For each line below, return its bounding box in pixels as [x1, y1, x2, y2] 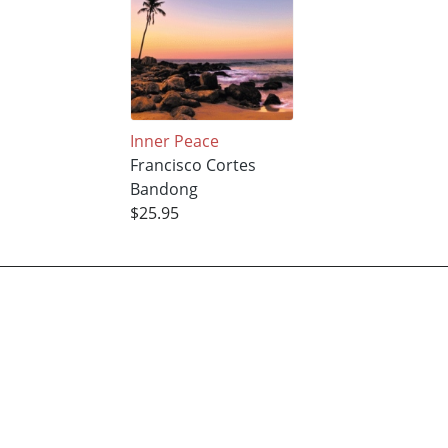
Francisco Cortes [129, 154, 256, 177]
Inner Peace [129, 130, 219, 153]
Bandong [129, 178, 198, 201]
